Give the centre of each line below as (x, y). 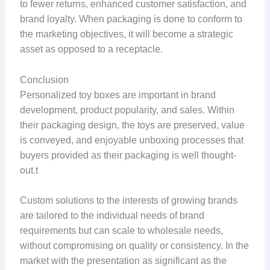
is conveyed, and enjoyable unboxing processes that (131, 140)
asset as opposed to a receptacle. (91, 49)
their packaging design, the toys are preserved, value (132, 125)
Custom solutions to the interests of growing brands (128, 201)
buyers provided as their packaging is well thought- (128, 155)
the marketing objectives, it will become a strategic (126, 34)
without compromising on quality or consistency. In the (134, 246)
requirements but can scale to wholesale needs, (121, 231)
